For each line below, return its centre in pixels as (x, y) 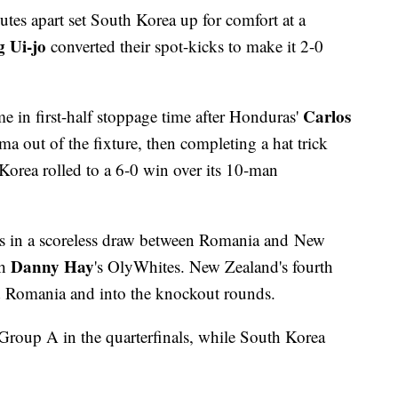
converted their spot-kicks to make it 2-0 (185, 46)
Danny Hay (52, 267)
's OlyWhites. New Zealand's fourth (214, 267)
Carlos (327, 116)
